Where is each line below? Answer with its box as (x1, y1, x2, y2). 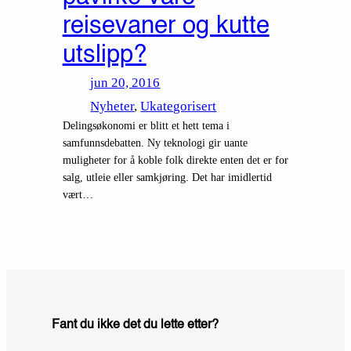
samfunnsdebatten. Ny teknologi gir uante (62, 136, 248, 149)
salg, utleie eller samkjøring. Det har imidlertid (62, 170, 272, 183)
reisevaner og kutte (62, 13, 270, 38)
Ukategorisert (140, 98, 217, 114)
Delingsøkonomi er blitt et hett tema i (62, 118, 230, 132)
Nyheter (90, 98, 135, 114)
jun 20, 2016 (90, 74, 161, 90)
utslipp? (62, 42, 147, 67)
